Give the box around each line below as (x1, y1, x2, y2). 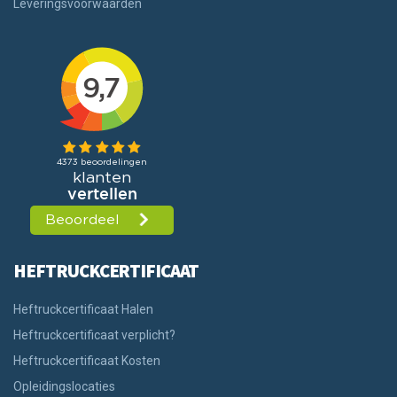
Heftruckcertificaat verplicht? (13, 327, 175, 342)
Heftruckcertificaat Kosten (13, 353, 160, 368)
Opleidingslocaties (13, 378, 115, 393)
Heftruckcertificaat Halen (13, 301, 153, 316)
